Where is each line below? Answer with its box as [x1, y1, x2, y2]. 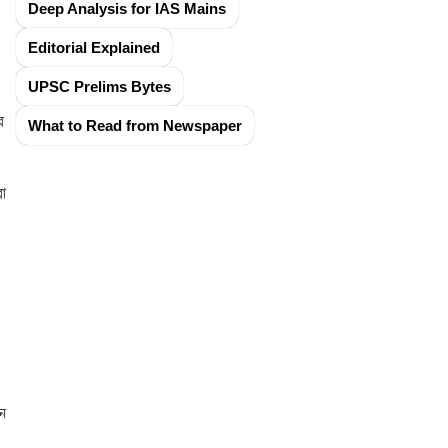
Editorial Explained [28, 39, 160, 57]
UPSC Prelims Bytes [28, 78, 171, 96]
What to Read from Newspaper [28, 117, 242, 135]
